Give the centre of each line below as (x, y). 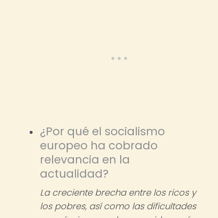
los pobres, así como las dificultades (118, 206)
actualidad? (74, 174)
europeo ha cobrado (99, 145)
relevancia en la (85, 160)
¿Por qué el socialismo (102, 131)
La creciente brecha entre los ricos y (118, 192)
